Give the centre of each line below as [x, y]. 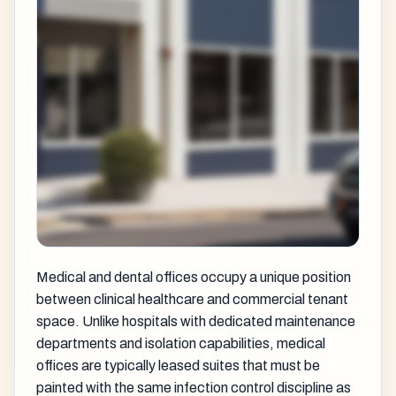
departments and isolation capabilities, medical [181, 343]
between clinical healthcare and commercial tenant [192, 299]
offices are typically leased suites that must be [178, 365]
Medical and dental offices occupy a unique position [194, 277]
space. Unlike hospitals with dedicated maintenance [196, 321]
